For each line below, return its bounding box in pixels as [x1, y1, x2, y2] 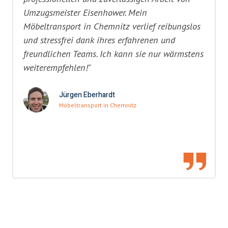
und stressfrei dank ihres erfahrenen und [23, 34, 175, 46]
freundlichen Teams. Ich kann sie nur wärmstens [23, 47, 204, 60]
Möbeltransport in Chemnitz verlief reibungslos [23, 20, 201, 33]
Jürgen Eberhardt [59, 90, 115, 101]
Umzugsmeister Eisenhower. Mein [23, 6, 147, 19]
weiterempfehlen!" [23, 61, 91, 74]
